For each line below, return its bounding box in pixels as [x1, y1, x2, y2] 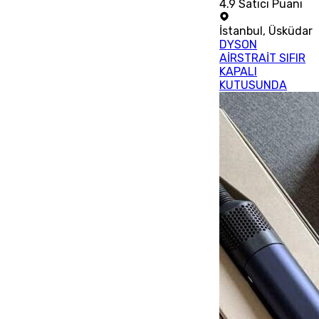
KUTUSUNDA [219, 78, 288, 92]
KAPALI [219, 64, 258, 78]
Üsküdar [268, 23, 313, 38]
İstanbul [219, 23, 263, 38]
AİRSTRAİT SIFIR [219, 51, 306, 65]
